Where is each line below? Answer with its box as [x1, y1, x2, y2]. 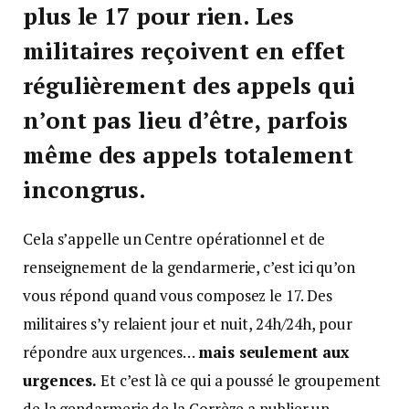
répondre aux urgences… [23, 341, 199, 363]
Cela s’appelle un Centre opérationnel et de [23, 228, 326, 250]
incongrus [23, 174, 140, 205]
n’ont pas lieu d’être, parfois [23, 105, 348, 136]
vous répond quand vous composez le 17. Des [23, 285, 332, 307]
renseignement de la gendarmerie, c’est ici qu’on [23, 257, 355, 278]
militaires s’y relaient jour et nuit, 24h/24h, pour [23, 313, 352, 335]
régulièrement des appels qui [23, 70, 355, 101]
